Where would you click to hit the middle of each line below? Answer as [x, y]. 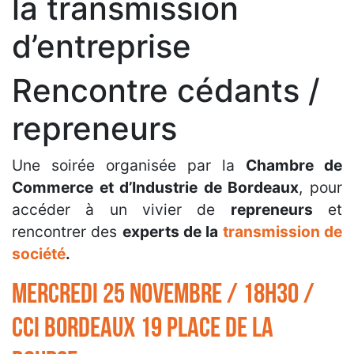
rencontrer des [67, 232]
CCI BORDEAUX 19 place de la [143, 328]
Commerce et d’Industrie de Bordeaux [156, 187]
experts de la [172, 232]
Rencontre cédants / [166, 90]
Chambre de [294, 165]
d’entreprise [102, 46]
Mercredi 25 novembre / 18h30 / [163, 294]
